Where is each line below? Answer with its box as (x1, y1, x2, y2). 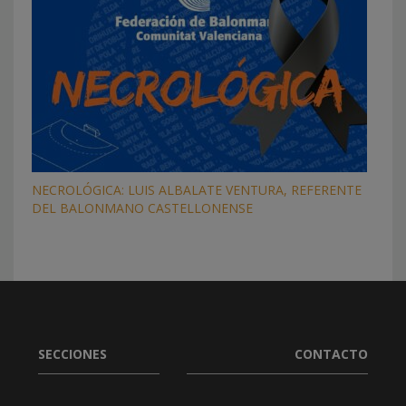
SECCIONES (37, 344, 107, 362)
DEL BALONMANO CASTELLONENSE (32, 198, 253, 217)
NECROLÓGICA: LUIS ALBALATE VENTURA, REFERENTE (32, 180, 362, 198)
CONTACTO (295, 344, 369, 362)
